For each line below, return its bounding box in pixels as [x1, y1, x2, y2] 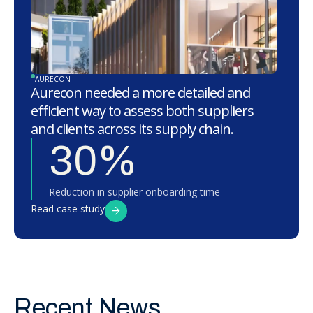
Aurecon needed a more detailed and [31, 83, 250, 103]
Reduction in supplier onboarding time [49, 185, 220, 199]
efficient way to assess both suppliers [31, 101, 254, 121]
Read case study [31, 202, 105, 216]
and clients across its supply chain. [31, 119, 233, 139]
